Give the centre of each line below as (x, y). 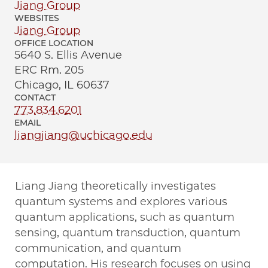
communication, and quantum (98, 249)
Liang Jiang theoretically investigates (115, 186)
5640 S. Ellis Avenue (68, 55)
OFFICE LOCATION (54, 43)
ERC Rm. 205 (49, 70)
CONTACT (35, 98)
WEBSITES (37, 18)
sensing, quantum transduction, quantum (128, 233)
